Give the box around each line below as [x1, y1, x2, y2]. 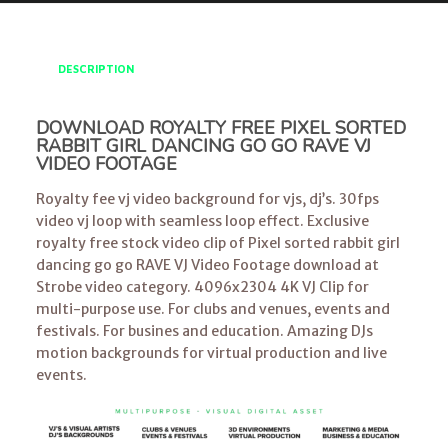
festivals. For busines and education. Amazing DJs [35, 321, 373, 340]
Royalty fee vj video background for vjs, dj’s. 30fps [35, 189, 379, 208]
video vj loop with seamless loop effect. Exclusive [35, 211, 369, 230]
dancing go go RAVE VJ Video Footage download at [35, 255, 379, 274]
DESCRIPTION [57, 62, 134, 76]
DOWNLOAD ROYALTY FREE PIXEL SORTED [35, 115, 406, 140]
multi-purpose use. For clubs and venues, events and [35, 299, 390, 318]
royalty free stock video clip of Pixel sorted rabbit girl [35, 233, 400, 252]
